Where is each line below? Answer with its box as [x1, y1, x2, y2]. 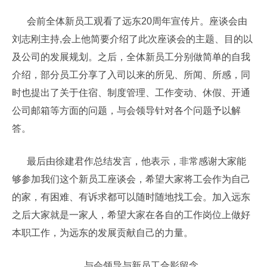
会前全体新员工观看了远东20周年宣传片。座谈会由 [27, 16, 247, 26]
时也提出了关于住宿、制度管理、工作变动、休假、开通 [12, 88, 250, 98]
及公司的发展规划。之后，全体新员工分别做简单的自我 [12, 52, 250, 62]
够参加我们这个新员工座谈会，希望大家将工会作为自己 [12, 174, 250, 184]
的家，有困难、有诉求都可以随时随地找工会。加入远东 [12, 192, 250, 202]
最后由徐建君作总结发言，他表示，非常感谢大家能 [27, 156, 246, 166]
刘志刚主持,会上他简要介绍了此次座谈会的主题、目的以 [12, 34, 253, 44]
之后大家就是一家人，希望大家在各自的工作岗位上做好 [12, 210, 250, 220]
